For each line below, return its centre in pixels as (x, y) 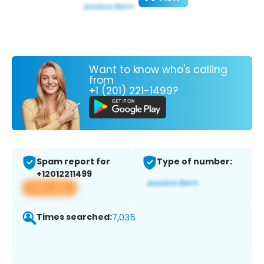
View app (50, 188)
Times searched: (74, 217)
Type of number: (194, 162)
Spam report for (73, 162)
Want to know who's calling (158, 69)
